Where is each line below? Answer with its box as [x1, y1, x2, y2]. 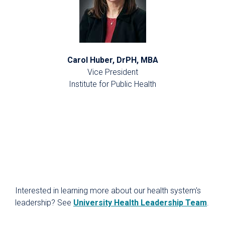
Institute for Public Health [69, 79, 156, 89]
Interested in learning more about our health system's [15, 186, 201, 196]
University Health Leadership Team [73, 198, 207, 208]
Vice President [87, 67, 138, 77]
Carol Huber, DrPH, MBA [67, 55, 158, 65]
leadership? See [15, 198, 73, 208]
